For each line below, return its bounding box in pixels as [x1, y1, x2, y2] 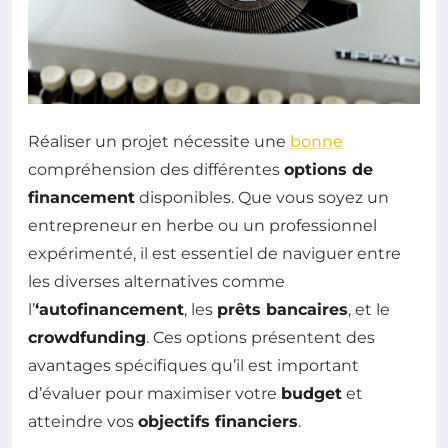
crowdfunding [28, 328, 146, 348]
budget [281, 384, 342, 404]
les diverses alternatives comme [28, 272, 285, 292]
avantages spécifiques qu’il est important [28, 356, 359, 376]
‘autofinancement [35, 300, 184, 320]
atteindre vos [28, 412, 138, 432]
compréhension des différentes [28, 160, 284, 180]
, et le [348, 300, 390, 320]
